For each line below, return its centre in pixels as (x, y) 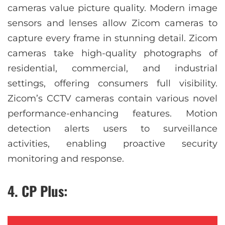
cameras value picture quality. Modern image (113, 8)
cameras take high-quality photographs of (113, 53)
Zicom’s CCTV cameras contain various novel (113, 99)
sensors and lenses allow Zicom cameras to (113, 23)
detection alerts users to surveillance (113, 129)
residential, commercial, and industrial (113, 69)
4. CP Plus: (38, 191)
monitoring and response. (66, 159)
